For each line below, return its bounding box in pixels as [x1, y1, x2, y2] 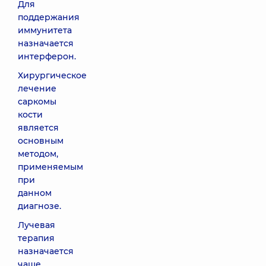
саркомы [18, 96, 56, 107]
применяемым [18, 161, 83, 172]
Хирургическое [18, 70, 87, 81]
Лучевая [18, 220, 55, 230]
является [18, 122, 59, 133]
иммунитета [18, 25, 72, 36]
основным [18, 135, 64, 146]
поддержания [18, 12, 80, 23]
